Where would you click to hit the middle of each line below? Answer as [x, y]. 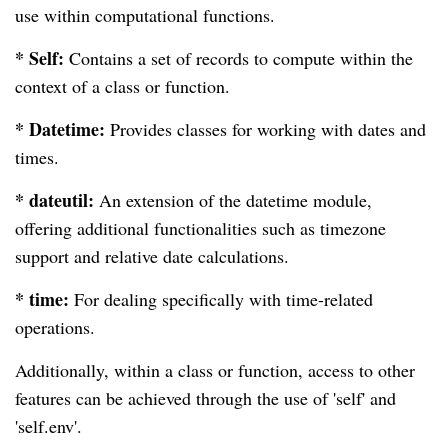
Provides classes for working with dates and [265, 129]
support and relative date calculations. [152, 256]
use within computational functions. [145, 15]
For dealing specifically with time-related [221, 299]
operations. [55, 327]
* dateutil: [54, 200]
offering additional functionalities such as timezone [200, 228]
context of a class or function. [122, 86]
